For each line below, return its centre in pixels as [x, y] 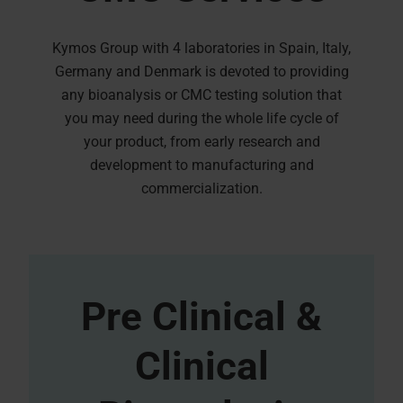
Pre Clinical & [201, 316]
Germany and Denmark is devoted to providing [201, 71]
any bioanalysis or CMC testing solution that [201, 94]
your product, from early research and [201, 141]
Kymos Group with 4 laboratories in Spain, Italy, [201, 48]
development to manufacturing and [201, 165]
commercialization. [201, 188]
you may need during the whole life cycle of [201, 118]
